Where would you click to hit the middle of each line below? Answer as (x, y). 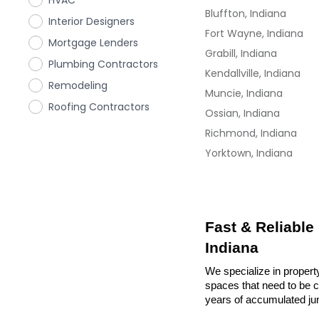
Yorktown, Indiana (249, 153)
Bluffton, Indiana (246, 14)
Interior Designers (91, 21)
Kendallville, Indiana (253, 73)
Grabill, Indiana (241, 53)
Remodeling (78, 85)
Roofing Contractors (99, 107)
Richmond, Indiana (251, 133)
